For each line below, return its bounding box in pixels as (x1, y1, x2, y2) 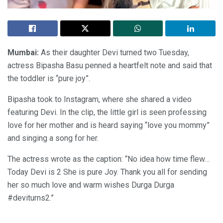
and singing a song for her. (7, 133, 99, 143)
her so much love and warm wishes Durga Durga (7, 180, 174, 190)
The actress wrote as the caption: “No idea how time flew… (7, 154, 210, 164)
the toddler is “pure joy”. (7, 74, 90, 84)
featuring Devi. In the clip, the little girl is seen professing (7, 108, 207, 117)
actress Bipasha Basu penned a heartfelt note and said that (7, 61, 212, 71)
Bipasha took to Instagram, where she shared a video (7, 95, 192, 105)
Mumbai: (7, 48, 39, 58)
